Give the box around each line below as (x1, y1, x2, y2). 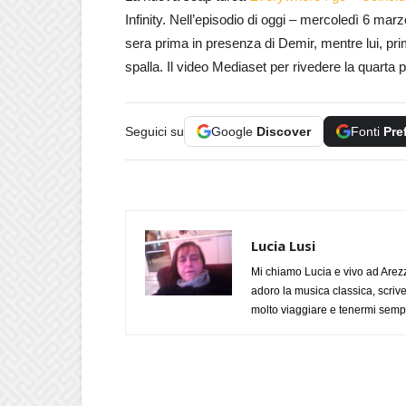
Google (211, 123, 256, 139)
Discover (256, 123, 311, 139)
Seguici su (125, 123, 184, 139)
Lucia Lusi (251, 236, 315, 255)
